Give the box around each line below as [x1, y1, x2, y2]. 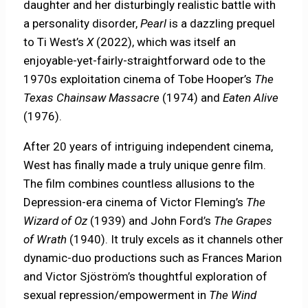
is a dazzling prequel [169, 16, 276, 31]
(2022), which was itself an [96, 35, 236, 49]
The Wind [209, 288, 257, 302]
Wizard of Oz [23, 214, 88, 228]
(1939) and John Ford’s [87, 214, 214, 228]
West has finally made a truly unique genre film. [23, 158, 267, 173]
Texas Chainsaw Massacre [23, 91, 160, 105]
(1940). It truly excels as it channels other [69, 232, 284, 247]
